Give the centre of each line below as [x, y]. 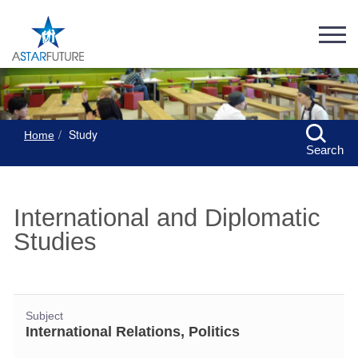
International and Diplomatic [167, 218]
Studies [55, 242]
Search [325, 150]
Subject [44, 316]
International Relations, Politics [133, 332]
